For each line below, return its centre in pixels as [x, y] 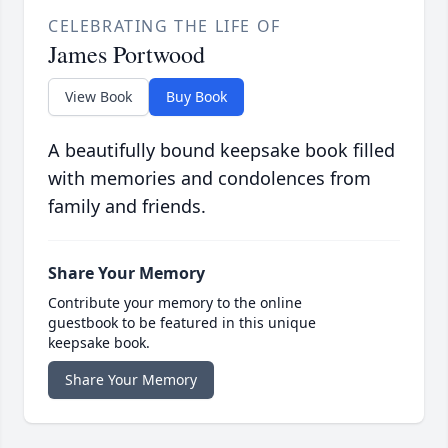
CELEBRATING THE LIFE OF [164, 25]
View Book [98, 96]
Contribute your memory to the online [175, 302]
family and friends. [127, 205]
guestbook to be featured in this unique [182, 322]
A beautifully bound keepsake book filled [221, 149]
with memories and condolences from [209, 177]
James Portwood [126, 53]
